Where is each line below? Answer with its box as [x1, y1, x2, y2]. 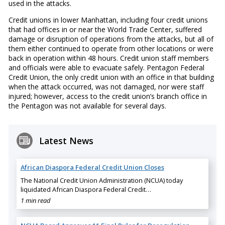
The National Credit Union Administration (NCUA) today [20, 175, 183, 185]
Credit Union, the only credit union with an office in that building [8, 72, 214, 82]
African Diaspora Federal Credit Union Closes [20, 162, 164, 172]
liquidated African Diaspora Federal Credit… [20, 184, 151, 194]
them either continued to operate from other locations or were [8, 44, 213, 54]
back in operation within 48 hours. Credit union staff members [8, 53, 209, 63]
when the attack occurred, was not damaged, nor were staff [8, 82, 204, 92]
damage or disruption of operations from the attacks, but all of [8, 34, 213, 44]
